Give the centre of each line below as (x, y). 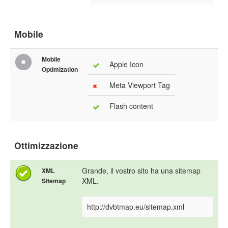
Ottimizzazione (46, 146)
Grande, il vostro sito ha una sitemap (141, 171)
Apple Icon (126, 64)
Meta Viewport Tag (140, 85)
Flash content (131, 106)
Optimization (60, 69)
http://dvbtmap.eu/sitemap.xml (136, 207)
